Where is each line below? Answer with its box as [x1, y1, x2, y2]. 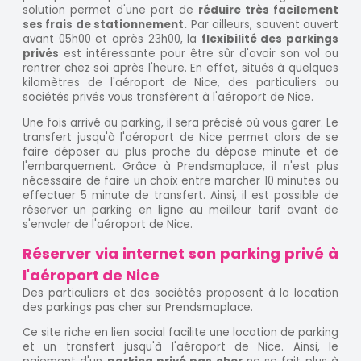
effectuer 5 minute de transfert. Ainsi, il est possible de [23, 187, 338, 203]
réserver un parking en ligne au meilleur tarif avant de [23, 201, 338, 218]
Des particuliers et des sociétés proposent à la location [23, 284, 338, 301]
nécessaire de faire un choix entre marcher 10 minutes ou [23, 172, 338, 189]
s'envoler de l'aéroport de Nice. [23, 216, 193, 232]
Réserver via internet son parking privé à [23, 243, 338, 263]
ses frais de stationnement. [23, 17, 188, 33]
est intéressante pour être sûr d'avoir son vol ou [59, 46, 338, 62]
